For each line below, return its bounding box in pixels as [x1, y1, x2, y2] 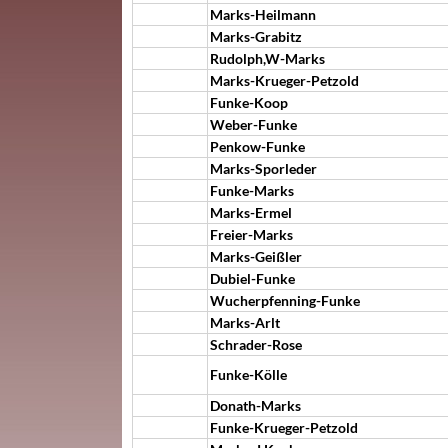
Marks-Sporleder [210, 160, 317, 177]
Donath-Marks [210, 397, 301, 414]
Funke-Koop [210, 94, 288, 111]
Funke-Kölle [210, 366, 287, 383]
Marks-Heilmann [210, 6, 316, 23]
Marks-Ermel [210, 204, 292, 221]
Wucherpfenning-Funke [210, 292, 360, 309]
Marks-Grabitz [210, 28, 302, 45]
